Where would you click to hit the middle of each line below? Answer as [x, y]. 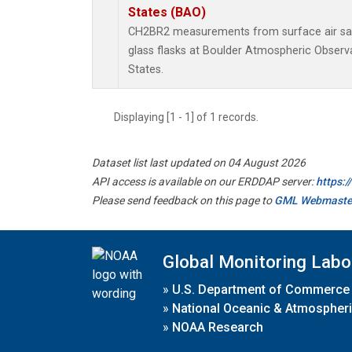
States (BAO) [167, 13]
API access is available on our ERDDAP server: [204, 182]
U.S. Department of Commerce [261, 289]
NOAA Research [218, 327]
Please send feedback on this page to [183, 201]
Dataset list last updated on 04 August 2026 [199, 163]
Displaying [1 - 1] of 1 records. [191, 117]
